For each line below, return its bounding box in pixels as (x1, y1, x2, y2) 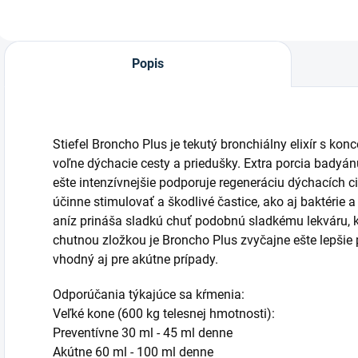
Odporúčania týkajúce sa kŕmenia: (53, 287, 245, 303)
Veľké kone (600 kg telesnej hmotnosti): (53, 306, 275, 322)
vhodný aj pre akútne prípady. (53, 252, 218, 268)
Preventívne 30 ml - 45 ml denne (53, 325, 233, 341)
